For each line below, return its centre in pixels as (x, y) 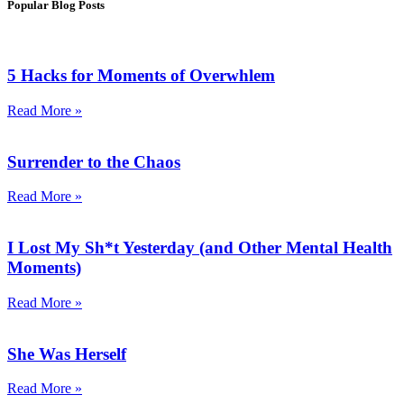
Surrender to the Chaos (94, 161)
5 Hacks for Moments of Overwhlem (141, 76)
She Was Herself (67, 353)
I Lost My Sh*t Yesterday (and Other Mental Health (200, 248)
